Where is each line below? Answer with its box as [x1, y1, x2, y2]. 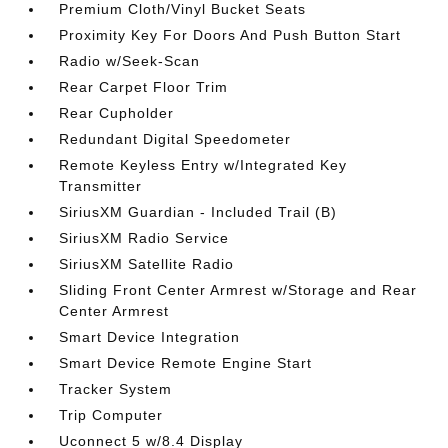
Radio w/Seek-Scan [59, 53, 201, 69]
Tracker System [59, 381, 173, 397]
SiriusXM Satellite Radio [59, 256, 235, 272]
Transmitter [59, 178, 143, 194]
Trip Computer [59, 407, 164, 423]
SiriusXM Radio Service [59, 230, 230, 246]
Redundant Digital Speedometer [59, 131, 292, 147]
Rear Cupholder [59, 105, 175, 121]
